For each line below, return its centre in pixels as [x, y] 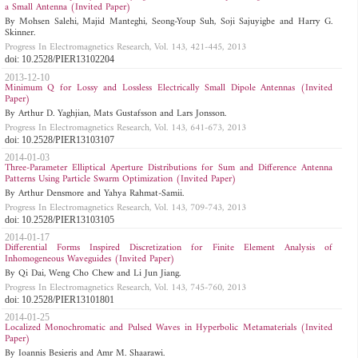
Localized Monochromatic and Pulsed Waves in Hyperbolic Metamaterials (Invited [169, 328]
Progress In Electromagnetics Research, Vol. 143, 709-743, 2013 [125, 208]
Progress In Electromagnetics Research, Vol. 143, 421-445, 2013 [125, 48]
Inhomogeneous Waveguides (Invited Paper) [89, 259]
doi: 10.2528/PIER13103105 [59, 219]
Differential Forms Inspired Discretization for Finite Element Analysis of [169, 248]
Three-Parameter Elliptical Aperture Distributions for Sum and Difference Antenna [169, 168]
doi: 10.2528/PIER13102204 [59, 60]
